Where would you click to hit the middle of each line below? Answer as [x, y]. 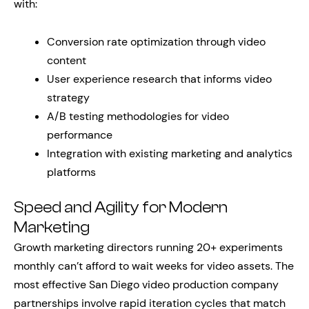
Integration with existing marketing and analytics [170, 153]
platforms [71, 172]
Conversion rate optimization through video [156, 42]
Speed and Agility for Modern [121, 208]
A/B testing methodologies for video [138, 116]
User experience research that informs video [159, 79]
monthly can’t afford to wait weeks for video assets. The [154, 266]
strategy [68, 98]
